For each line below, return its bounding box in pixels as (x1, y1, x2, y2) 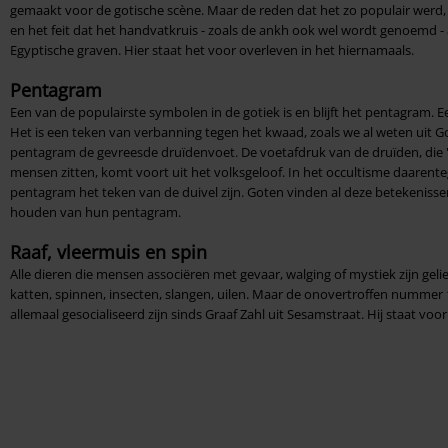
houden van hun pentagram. (10, 202, 181, 221)
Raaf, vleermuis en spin (10, 239, 207, 264)
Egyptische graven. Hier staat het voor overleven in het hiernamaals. (10, 40, 414, 59)
